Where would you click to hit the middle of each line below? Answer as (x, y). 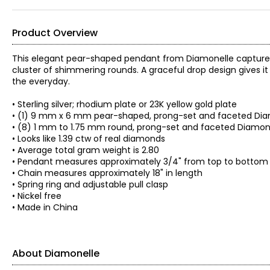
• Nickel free (37, 196)
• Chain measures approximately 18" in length (107, 173)
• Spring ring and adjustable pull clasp (90, 184)
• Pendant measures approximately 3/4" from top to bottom (140, 162)
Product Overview (55, 33)
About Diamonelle (56, 253)
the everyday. (41, 81)
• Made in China (45, 207)
